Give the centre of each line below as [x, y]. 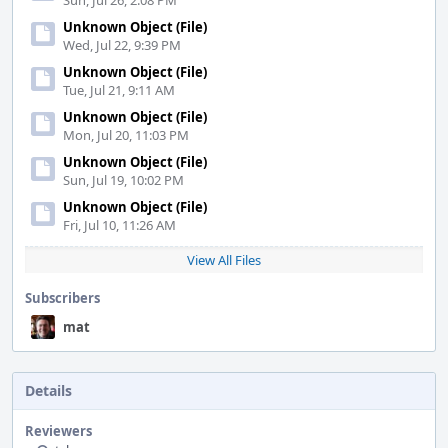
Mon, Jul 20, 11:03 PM [126, 135]
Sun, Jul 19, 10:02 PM [123, 180]
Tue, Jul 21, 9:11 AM [119, 90]
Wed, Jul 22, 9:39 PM [122, 45]
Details [48, 390]
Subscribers [62, 298]
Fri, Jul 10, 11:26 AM [119, 225]
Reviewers [58, 431]
